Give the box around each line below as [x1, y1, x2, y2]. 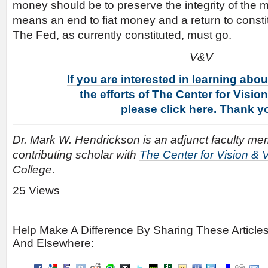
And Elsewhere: [13, 237, 94, 249]
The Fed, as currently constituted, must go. [13, 29, 232, 41]
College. [13, 163, 55, 176]
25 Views [13, 184, 60, 197]
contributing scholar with [13, 148, 139, 161]
